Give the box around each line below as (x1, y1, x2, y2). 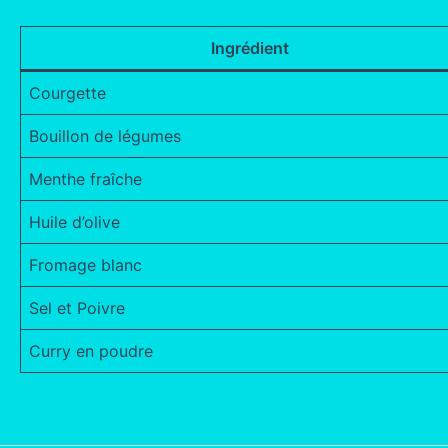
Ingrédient (210, 37, 289, 58)
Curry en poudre (29, 340, 153, 361)
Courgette (29, 82, 106, 103)
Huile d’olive (29, 211, 120, 232)
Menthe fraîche (29, 168, 142, 189)
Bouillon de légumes (29, 125, 181, 146)
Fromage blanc (29, 254, 142, 275)
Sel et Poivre (29, 297, 125, 318)
